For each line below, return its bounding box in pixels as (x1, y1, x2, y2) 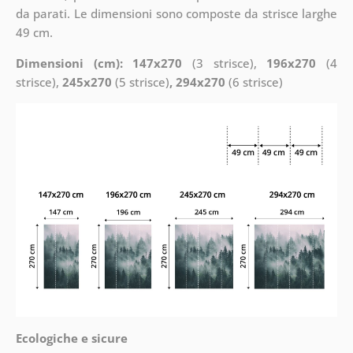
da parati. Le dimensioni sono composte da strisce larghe (15, 5, 338, 21)
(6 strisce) (225, 73, 283, 90)
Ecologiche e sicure (15, 329, 128, 346)
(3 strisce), (182, 54, 267, 71)
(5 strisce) (111, 73, 169, 90)
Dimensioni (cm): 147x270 (15, 54, 183, 71)
